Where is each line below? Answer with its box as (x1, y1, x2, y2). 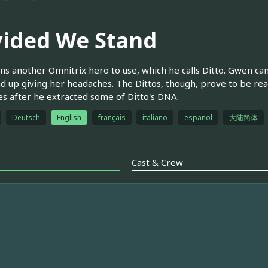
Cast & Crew (132, 156, 183, 168)
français (98, 112, 126, 123)
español (184, 112, 212, 123)
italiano (142, 112, 167, 123)
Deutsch (11, 112, 40, 123)
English (56, 112, 81, 123)
